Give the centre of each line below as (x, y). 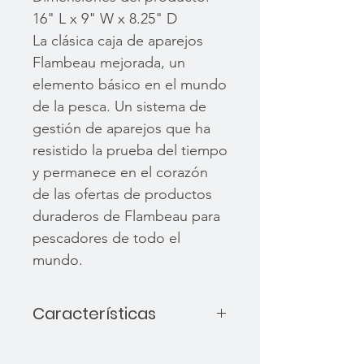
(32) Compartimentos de (124, 346)
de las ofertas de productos (122, 195)
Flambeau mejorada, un (109, 63)
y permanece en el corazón (120, 173)
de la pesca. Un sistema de (119, 107)
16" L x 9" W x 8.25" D (105, 19)
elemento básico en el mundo (130, 85)
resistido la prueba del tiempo (130, 151)
